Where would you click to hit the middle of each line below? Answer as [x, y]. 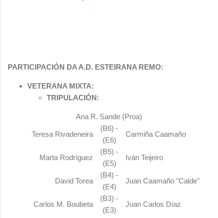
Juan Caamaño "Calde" [163, 181]
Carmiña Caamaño [156, 134]
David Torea [74, 181]
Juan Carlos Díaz [153, 204]
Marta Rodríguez [66, 157]
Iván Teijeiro [144, 157]
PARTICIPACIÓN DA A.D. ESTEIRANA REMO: [86, 67]
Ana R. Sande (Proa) [109, 116]
